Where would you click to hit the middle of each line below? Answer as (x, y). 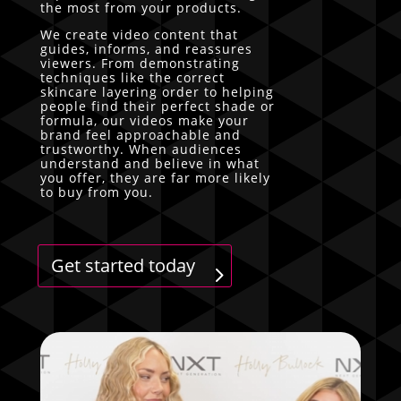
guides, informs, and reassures (146, 48)
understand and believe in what (149, 163)
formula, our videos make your (144, 120)
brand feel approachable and (140, 134)
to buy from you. (96, 192)
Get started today (123, 265)
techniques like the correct (132, 77)
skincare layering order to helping (157, 91)
